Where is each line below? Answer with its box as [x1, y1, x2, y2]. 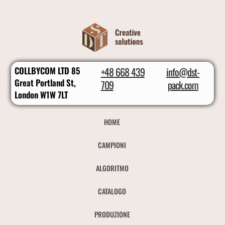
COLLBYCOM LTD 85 [15, 64, 81, 77]
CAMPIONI [98, 139, 127, 150]
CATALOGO [98, 185, 127, 196]
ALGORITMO [95, 162, 129, 173]
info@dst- [166, 64, 200, 79]
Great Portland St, [15, 76, 76, 89]
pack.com [167, 77, 198, 92]
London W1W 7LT [15, 88, 68, 101]
